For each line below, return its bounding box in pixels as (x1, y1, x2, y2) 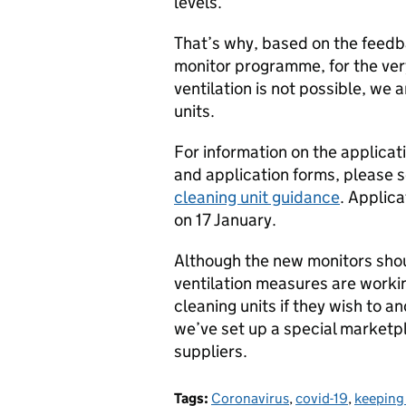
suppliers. (174, 340, 247, 362)
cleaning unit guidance (174, 186, 340, 208)
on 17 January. (174, 208, 276, 230)
